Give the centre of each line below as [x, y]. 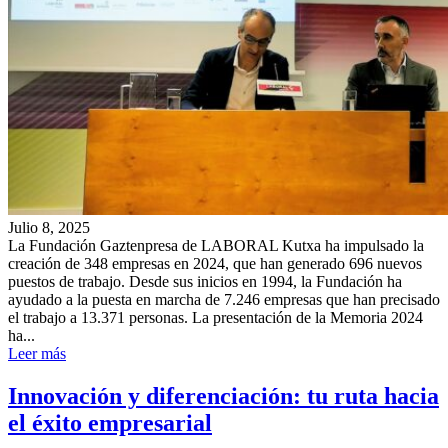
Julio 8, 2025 [49, 227]
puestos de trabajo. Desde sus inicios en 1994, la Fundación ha [205, 281]
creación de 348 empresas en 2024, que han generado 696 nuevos [215, 263]
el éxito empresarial [110, 422]
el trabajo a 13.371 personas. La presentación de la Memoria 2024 [215, 317]
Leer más [37, 353]
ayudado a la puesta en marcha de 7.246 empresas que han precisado [224, 299]
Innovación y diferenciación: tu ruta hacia [223, 395]
